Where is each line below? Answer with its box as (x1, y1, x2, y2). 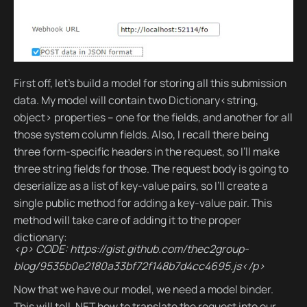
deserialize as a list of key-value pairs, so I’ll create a (13, 177, 268, 193)
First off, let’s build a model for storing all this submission (13, 75, 286, 90)
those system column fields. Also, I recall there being (13, 126, 269, 142)
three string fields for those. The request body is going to (13, 160, 288, 176)
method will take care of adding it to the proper (13, 212, 241, 228)
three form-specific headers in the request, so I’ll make (13, 143, 280, 159)
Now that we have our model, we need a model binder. (13, 282, 273, 297)
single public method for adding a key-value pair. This (13, 195, 272, 210)
